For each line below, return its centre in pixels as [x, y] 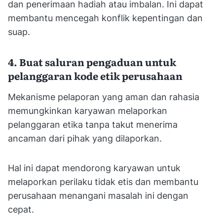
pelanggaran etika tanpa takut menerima [93, 125]
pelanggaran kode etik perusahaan [96, 76]
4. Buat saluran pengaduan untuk [92, 62]
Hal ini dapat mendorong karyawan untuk [94, 168]
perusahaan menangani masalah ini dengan [98, 196]
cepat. [21, 210]
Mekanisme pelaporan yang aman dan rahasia [104, 97]
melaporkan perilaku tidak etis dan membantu [103, 182]
